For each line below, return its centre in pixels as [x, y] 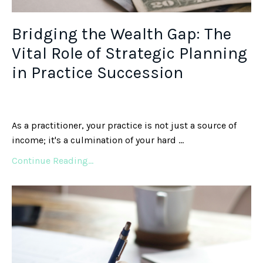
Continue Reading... [53, 161]
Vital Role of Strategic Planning [129, 53]
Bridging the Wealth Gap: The [122, 34]
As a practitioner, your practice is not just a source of [124, 126]
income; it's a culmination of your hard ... [98, 140]
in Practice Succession [97, 73]
